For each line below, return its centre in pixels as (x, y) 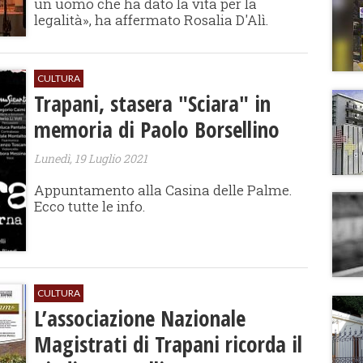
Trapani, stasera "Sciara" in (153, 103)
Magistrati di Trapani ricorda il (169, 344)
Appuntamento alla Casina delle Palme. (163, 190)
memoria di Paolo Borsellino (157, 129)
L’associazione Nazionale (140, 318)
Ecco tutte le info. (90, 206)
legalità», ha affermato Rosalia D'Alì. (152, 20)
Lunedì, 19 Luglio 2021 (91, 158)
